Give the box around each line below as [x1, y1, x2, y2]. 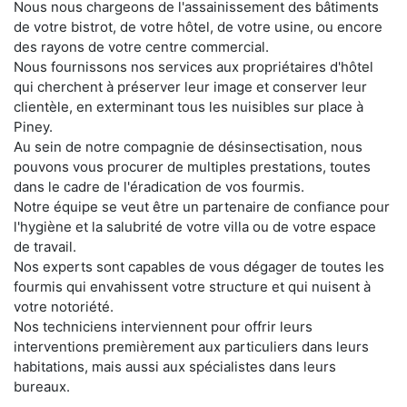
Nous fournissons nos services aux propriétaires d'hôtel [14, 57, 373, 75]
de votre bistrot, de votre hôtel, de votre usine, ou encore [14, 17, 382, 35]
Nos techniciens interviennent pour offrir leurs [14, 317, 313, 335]
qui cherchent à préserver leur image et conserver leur [14, 77, 367, 95]
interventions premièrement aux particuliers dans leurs [14, 337, 369, 355]
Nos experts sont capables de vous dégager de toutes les [14, 257, 384, 275]
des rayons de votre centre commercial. [14, 37, 269, 55]
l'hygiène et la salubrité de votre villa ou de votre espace [14, 217, 376, 235]
